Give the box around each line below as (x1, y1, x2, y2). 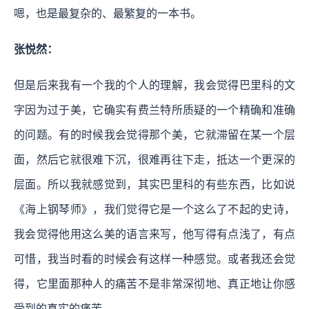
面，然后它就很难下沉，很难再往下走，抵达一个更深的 (14, 154, 295, 166)
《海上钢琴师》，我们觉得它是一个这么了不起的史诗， (14, 203, 295, 216)
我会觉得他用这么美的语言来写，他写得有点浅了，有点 (14, 228, 295, 241)
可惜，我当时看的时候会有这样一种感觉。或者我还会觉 (14, 253, 295, 266)
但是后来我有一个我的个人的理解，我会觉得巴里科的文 (14, 79, 295, 92)
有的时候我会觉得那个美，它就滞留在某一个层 (59, 129, 296, 141)
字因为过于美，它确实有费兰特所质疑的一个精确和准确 (14, 104, 295, 117)
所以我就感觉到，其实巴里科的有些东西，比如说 (48, 179, 295, 191)
